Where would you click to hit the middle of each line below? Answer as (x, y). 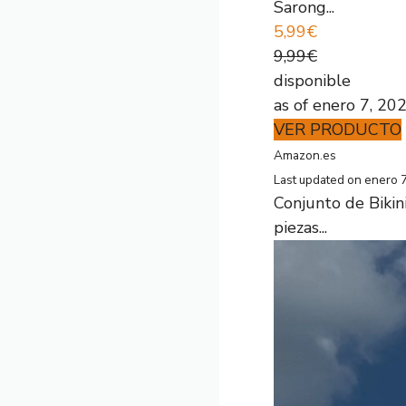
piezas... (300, 227)
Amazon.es (305, 155)
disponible (312, 81)
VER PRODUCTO (338, 130)
